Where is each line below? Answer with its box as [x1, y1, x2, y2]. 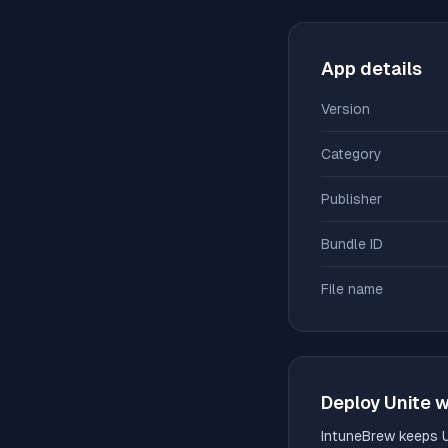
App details [321, 58, 422, 79]
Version [321, 101, 370, 117]
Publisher [321, 191, 382, 207]
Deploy [321, 392, 384, 413]
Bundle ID [321, 236, 383, 252]
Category [321, 146, 382, 162]
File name [321, 281, 383, 297]
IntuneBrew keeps [321, 428, 442, 444]
